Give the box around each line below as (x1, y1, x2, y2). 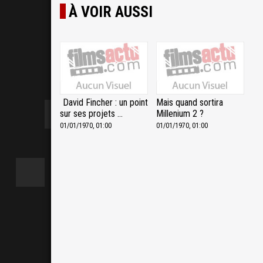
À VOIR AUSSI (69, 3, 153, 21)
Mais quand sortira (156, 97, 224, 109)
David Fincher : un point (63, 97, 148, 109)
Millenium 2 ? (156, 108, 204, 120)
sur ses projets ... (60, 108, 123, 120)
